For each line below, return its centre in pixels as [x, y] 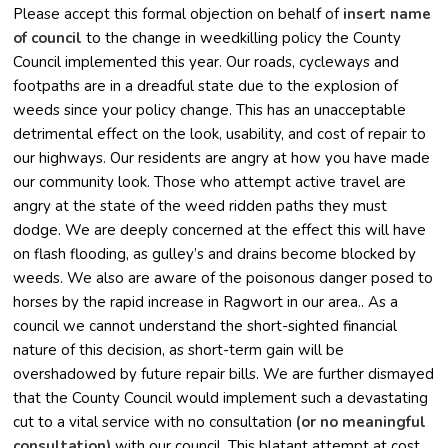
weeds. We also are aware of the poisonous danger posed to [223, 277]
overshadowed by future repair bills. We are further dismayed [224, 373]
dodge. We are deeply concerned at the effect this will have [220, 229]
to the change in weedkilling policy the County [242, 37]
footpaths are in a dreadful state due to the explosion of [206, 85]
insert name [387, 13]
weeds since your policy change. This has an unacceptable [210, 109]
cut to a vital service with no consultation [155, 421]
